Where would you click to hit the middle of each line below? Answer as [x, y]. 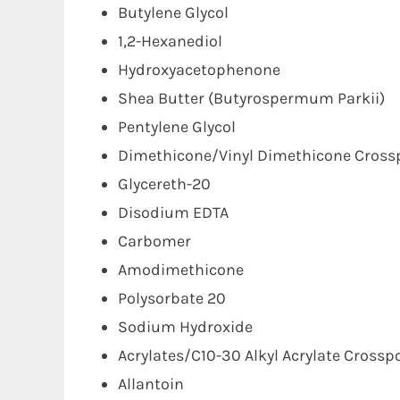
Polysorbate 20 [172, 298]
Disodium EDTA [173, 212]
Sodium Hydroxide [185, 327]
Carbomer [154, 241]
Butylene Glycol [173, 12]
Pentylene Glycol [177, 127]
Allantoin [151, 384]
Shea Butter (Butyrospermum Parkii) [251, 98]
